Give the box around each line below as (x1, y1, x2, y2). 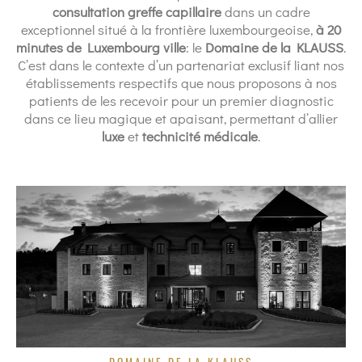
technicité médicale (142, 127, 258, 145)
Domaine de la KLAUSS (205, 38, 343, 57)
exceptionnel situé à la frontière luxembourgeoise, (20, 20, 316, 39)
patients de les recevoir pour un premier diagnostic (28, 91, 334, 110)
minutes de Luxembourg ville (16, 38, 186, 57)
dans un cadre (221, 2, 310, 21)
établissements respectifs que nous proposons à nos (25, 74, 337, 92)
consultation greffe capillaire (52, 2, 221, 21)
